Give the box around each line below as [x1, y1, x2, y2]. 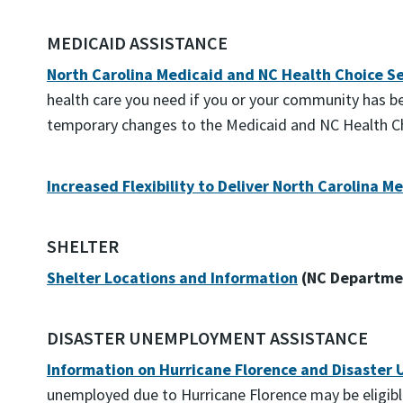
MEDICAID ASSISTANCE [47, 31, 228, 54]
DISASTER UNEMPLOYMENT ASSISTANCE [47, 327, 368, 349]
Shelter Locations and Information [47, 267, 298, 288]
